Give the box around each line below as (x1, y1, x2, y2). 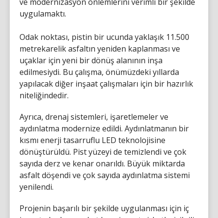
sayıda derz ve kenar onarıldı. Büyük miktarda (19, 158, 185, 169)
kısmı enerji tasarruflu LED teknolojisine (19, 134, 165, 145)
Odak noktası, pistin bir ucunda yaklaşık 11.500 (19, 31, 189, 42)
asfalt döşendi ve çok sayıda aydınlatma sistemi (19, 169, 190, 181)
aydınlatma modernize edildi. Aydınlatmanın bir (19, 123, 189, 134)
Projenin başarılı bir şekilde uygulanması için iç (19, 202, 189, 214)
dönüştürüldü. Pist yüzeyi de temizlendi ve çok (19, 146, 186, 157)
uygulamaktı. (19, 8, 66, 19)
